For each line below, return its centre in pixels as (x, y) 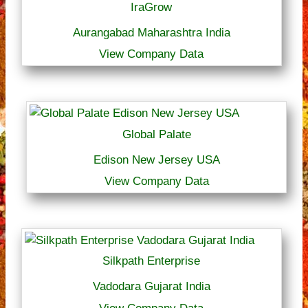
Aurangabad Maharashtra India (151, 32)
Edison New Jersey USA (156, 159)
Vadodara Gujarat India (151, 287)
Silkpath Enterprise (152, 261)
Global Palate (156, 134)
